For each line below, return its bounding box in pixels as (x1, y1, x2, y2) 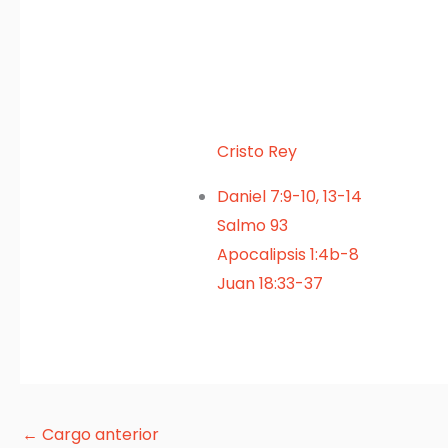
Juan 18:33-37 (217, 272, 323, 296)
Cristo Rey (217, 140, 297, 164)
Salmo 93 (217, 214, 288, 238)
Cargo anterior (38, 422, 159, 446)
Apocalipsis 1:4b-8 (217, 243, 359, 267)
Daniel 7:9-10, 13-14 (217, 185, 362, 209)
